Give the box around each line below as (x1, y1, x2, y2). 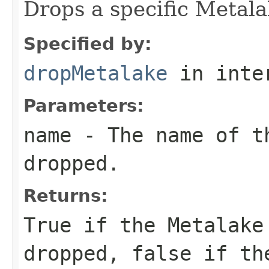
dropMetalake (23, 61, 168, 85)
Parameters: (23, 95, 144, 116)
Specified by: (23, 33, 152, 54)
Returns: (23, 185, 108, 206)
